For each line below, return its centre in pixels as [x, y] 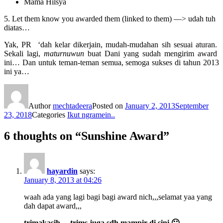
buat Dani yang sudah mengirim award [152, 53]
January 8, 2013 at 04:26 [63, 180]
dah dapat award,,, [53, 206]
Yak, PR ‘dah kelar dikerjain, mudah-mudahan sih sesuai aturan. [111, 44]
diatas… [17, 27]
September [192, 106]
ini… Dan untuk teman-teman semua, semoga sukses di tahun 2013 [111, 62]
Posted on [109, 106]
